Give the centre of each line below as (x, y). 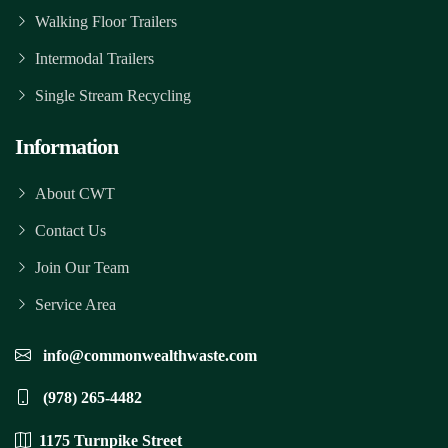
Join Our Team (82, 267)
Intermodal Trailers (94, 58)
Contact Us (70, 230)
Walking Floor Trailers (106, 21)
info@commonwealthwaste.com (148, 355)
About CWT (75, 193)
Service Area (75, 304)
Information (66, 146)
